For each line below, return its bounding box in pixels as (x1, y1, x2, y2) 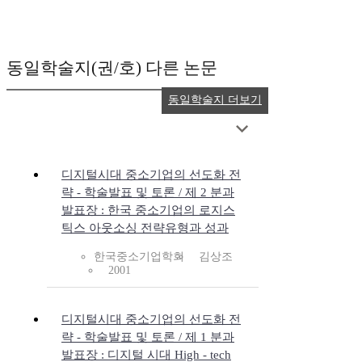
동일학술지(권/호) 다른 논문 (6, 58, 217, 78)
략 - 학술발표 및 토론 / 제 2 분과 (61, 186, 234, 200)
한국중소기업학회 (94, 250, 184, 263)
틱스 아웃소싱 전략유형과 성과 (61, 221, 229, 235)
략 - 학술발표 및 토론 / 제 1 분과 (61, 330, 234, 344)
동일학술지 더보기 (168, 94, 262, 107)
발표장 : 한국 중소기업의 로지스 (61, 204, 235, 217)
